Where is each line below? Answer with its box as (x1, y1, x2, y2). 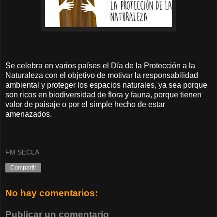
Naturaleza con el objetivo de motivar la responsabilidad (5, 71, 198, 79)
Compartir (10, 164, 36, 171)
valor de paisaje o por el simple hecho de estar (5, 100, 165, 108)
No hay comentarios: (5, 188, 98, 199)
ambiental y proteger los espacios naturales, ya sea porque (5, 80, 207, 89)
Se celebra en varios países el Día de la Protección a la (5, 61, 195, 70)
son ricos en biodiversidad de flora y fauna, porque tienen (5, 90, 201, 99)
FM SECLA (5, 148, 39, 156)
